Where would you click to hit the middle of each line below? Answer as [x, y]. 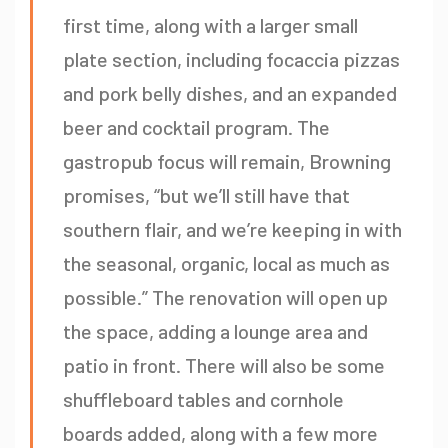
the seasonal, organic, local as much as [226, 263]
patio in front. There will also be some [224, 365]
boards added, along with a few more [220, 433]
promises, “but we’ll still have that [206, 195]
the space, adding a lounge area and [215, 331]
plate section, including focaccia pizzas [231, 59]
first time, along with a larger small [210, 25]
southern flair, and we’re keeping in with [232, 229]
